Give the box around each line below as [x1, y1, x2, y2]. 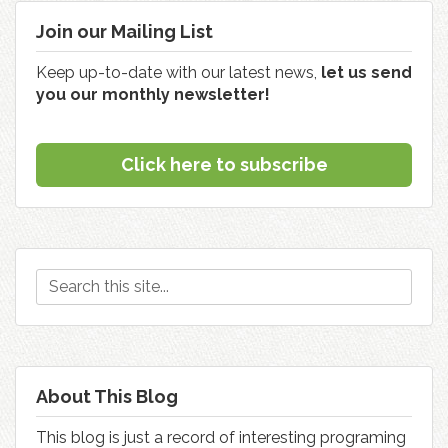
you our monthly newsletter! [36, 85, 270, 104]
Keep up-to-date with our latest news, [36, 63, 321, 82]
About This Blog [36, 386, 178, 407]
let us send [321, 63, 412, 82]
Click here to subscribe [120, 154, 328, 175]
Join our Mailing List [36, 21, 213, 42]
